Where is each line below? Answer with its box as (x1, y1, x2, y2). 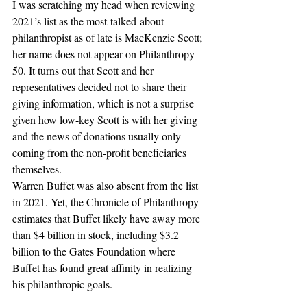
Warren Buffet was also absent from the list (12, 178, 201, 193)
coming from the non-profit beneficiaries (12, 145, 189, 160)
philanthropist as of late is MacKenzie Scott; (12, 30, 205, 45)
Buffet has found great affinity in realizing (12, 260, 195, 275)
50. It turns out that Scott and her (12, 63, 156, 78)
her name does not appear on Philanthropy (12, 47, 197, 62)
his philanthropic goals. (12, 277, 112, 292)
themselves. (12, 162, 62, 177)
